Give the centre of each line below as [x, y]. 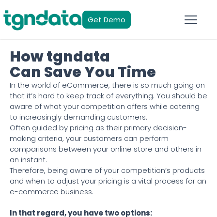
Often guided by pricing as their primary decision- [98, 128]
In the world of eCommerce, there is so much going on [107, 85]
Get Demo [107, 20]
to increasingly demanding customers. [78, 117]
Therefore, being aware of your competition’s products [107, 170]
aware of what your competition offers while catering [105, 106]
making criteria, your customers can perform [89, 138]
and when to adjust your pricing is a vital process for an [108, 181]
